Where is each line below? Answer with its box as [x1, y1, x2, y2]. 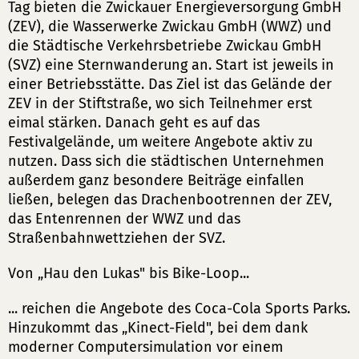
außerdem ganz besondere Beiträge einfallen [8, 171, 305, 189]
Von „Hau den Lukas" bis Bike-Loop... [8, 264, 249, 282]
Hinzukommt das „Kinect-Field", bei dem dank [8, 319, 308, 337]
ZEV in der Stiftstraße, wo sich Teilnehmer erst [8, 95, 313, 112]
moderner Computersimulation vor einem [8, 338, 283, 356]
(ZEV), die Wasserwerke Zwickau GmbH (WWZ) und [8, 18, 332, 35]
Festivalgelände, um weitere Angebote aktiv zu [8, 133, 313, 151]
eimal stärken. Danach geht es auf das [8, 114, 260, 131]
